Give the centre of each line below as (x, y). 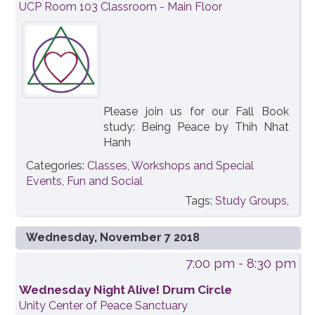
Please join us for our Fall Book (196, 111)
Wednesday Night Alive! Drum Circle (126, 289)
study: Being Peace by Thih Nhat (196, 127)
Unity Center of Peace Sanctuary (104, 305)
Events (44, 181)
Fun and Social (105, 181)
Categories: (57, 165)
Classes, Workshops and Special (171, 165)
